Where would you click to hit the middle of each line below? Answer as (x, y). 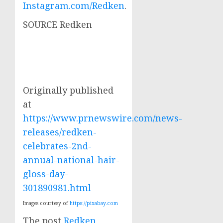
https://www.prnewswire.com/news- (103, 118)
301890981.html (57, 188)
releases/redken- (60, 132)
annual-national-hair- (71, 160)
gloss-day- (46, 174)
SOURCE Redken (57, 25)
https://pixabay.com (94, 203)
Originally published (68, 90)
